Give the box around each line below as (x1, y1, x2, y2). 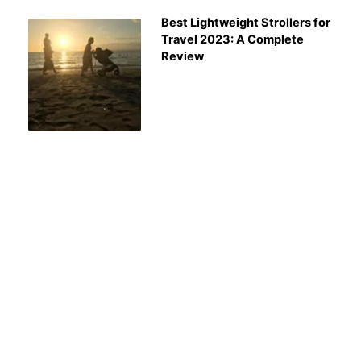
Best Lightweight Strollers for (161, 15, 330, 30)
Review (161, 48, 204, 64)
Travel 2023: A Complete (161, 31, 304, 47)
